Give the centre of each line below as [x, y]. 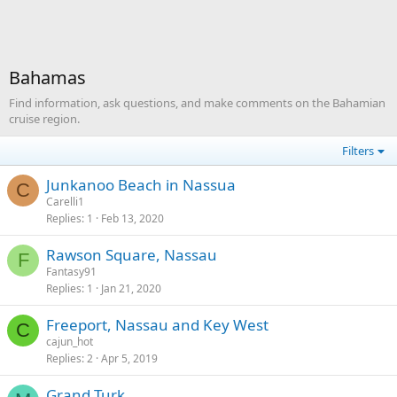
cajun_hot [70, 342]
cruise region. [44, 119]
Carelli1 [65, 202]
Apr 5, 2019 [129, 358]
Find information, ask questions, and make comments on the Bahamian [197, 103]
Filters [358, 151]
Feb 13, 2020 [132, 218]
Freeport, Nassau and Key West [157, 325]
